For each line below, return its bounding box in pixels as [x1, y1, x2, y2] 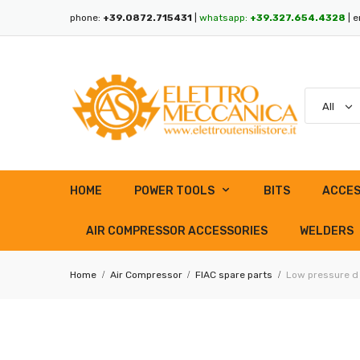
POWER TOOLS [134, 184, 215, 198]
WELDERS [300, 224, 354, 238]
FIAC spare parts [195, 268, 272, 280]
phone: [70, 12, 103, 23]
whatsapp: [199, 12, 250, 23]
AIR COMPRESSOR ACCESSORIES [86, 224, 268, 238]
